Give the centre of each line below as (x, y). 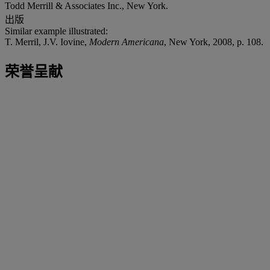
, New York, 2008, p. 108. (214, 42)
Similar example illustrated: (56, 31)
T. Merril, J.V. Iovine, (47, 42)
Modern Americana (127, 42)
